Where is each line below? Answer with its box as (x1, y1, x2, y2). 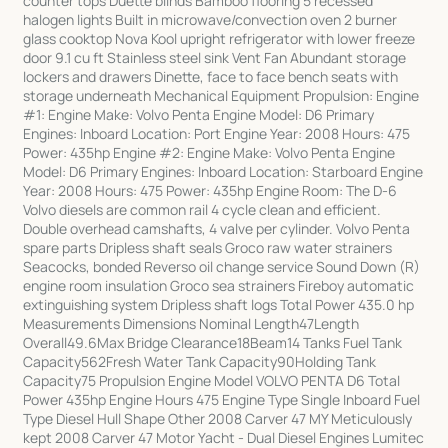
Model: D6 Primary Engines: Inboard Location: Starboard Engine (23, 162, 424, 182)
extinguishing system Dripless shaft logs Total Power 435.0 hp (23, 295, 415, 315)
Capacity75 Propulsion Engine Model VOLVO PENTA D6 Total (23, 371, 401, 391)
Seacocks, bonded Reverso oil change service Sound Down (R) (23, 257, 421, 277)
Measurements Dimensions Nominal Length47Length (23, 314, 360, 334)
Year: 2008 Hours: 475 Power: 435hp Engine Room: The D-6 (23, 181, 398, 201)
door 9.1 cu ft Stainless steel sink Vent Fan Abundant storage (23, 48, 407, 68)
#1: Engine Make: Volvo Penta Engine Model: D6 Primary (23, 105, 375, 125)
